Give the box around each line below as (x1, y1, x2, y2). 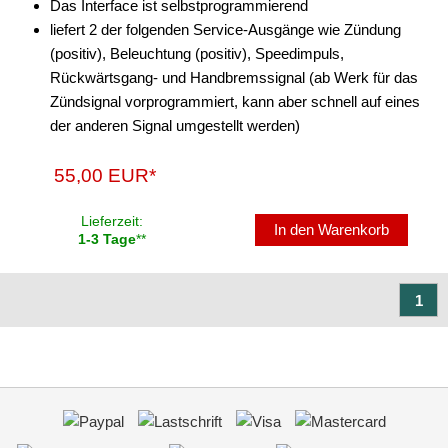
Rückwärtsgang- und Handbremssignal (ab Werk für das (50, 69, 418, 86)
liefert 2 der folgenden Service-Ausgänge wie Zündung (50, 21, 401, 38)
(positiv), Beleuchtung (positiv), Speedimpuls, (50, 45, 344, 62)
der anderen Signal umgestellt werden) (50, 117, 300, 134)
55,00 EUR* (54, 165, 157, 186)
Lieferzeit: (81, 213, 143, 229)
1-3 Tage (78, 231, 136, 247)
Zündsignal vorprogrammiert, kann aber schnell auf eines (50, 93, 420, 110)
